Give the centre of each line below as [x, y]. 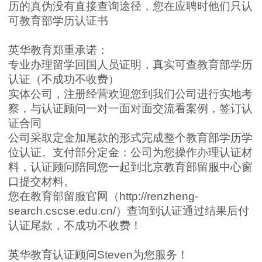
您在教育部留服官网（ [64, 196]
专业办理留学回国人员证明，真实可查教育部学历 [130, 65]
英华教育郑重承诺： [58, 50]
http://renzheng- [159, 196]
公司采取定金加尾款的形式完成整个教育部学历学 [130, 138]
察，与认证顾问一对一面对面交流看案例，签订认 [130, 108]
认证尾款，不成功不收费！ [75, 225]
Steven [115, 255]
